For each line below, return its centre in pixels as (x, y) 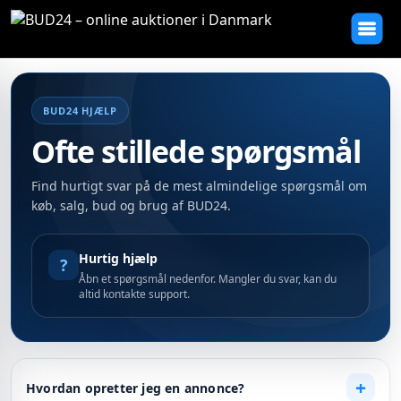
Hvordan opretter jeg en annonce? (136, 388)
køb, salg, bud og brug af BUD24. (131, 205)
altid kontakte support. (134, 294)
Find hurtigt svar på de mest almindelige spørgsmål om (199, 186)
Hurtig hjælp (118, 258)
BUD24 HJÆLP (80, 111)
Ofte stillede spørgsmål (196, 151)
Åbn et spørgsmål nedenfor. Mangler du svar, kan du (208, 279)
